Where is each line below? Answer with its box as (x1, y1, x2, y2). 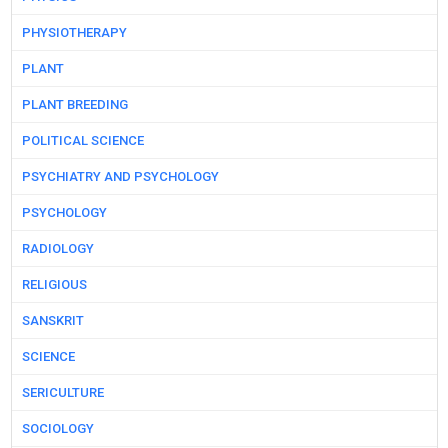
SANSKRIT (21, 313, 84, 329)
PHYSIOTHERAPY (21, 25, 127, 41)
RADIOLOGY (21, 241, 94, 257)
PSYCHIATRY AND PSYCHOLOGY (21, 169, 219, 185)
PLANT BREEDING (21, 97, 128, 113)
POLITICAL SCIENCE (21, 133, 144, 149)
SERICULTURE (21, 385, 104, 401)
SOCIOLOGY (21, 421, 94, 437)
